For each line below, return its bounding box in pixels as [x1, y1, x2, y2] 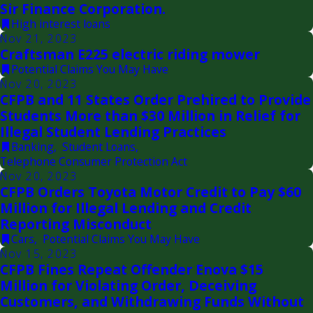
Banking [10, 138, 54, 154]
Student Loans [61, 138, 136, 154]
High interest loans [10, 15, 110, 31]
